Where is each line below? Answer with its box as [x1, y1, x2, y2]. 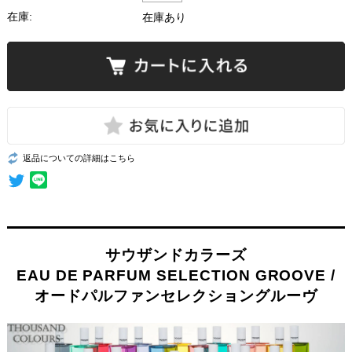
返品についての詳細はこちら [22, 153, 135, 163]
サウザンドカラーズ [105, 247, 247, 264]
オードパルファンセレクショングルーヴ [35, 288, 317, 305]
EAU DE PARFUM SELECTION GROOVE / [16, 267, 336, 284]
